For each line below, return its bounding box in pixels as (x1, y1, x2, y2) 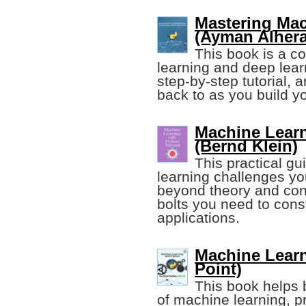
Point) (195, 260, 242, 279)
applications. (157, 210, 240, 226)
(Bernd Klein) (195, 137, 298, 156)
